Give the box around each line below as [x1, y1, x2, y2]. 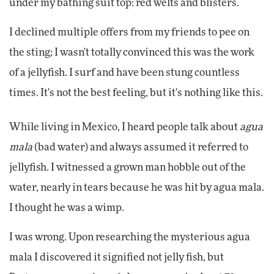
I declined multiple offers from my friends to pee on [9, 28, 250, 38]
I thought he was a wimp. [9, 202, 124, 213]
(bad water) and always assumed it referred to [32, 142, 248, 152]
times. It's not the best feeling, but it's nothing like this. [9, 88, 263, 98]
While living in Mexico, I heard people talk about [9, 122, 240, 132]
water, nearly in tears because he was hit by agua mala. [9, 182, 264, 193]
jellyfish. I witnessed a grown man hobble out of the [9, 162, 246, 172]
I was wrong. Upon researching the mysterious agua [9, 232, 250, 242]
